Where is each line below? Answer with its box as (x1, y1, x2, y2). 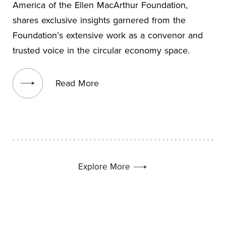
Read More (55, 76, 99, 89)
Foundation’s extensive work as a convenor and (13, 28, 203, 41)
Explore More (78, 160, 133, 173)
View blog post (12, 61, 72, 74)
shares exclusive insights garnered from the (13, 13, 186, 26)
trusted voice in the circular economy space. (13, 43, 190, 56)
